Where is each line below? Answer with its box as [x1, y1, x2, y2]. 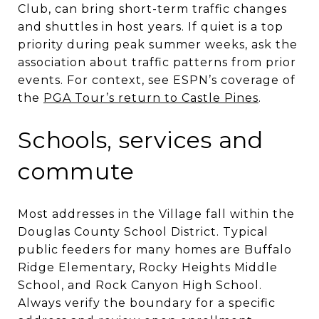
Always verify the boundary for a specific [18, 296, 276, 310]
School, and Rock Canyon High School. [18, 278, 262, 292]
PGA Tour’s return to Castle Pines [43, 90, 258, 105]
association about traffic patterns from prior [18, 55, 296, 69]
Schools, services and [18, 125, 263, 154]
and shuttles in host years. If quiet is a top [18, 19, 283, 33]
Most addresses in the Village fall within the [18, 206, 295, 221]
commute [18, 157, 135, 185]
